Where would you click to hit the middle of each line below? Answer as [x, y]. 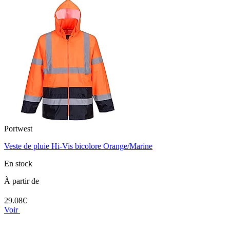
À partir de [22, 181]
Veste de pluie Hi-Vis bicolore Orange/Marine [78, 146]
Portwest [18, 129]
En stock [18, 164]
